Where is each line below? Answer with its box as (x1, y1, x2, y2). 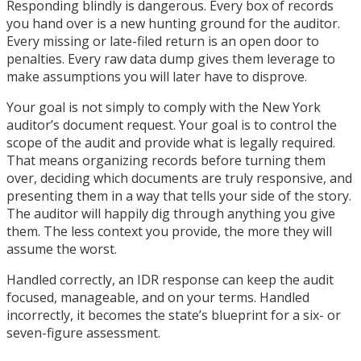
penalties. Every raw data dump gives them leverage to (6, 50, 335, 68)
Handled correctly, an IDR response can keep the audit (6, 271, 334, 289)
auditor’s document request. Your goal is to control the (6, 116, 337, 135)
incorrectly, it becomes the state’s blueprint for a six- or (6, 306, 341, 325)
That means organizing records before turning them (6, 151, 326, 170)
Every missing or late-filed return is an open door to (6, 32, 319, 51)
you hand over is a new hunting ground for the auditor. (6, 15, 340, 33)
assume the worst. (6, 240, 117, 259)
